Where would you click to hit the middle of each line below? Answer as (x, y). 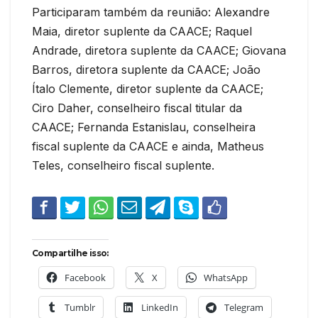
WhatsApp (226, 277)
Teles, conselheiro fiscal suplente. (123, 165)
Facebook (85, 277)
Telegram (244, 307)
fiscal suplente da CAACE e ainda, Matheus (148, 146)
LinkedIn (160, 307)
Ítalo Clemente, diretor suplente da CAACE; (148, 88)
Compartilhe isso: (70, 253)
